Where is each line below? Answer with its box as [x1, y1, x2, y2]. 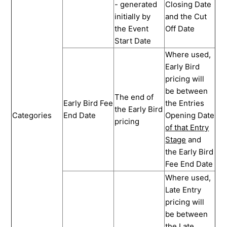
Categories [12, 110, 52, 120]
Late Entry [165, 184, 202, 195]
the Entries [165, 98, 205, 108]
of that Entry [165, 122, 209, 132]
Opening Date [165, 110, 215, 120]
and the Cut [165, 11, 207, 21]
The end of [115, 92, 154, 102]
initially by [115, 11, 151, 21]
